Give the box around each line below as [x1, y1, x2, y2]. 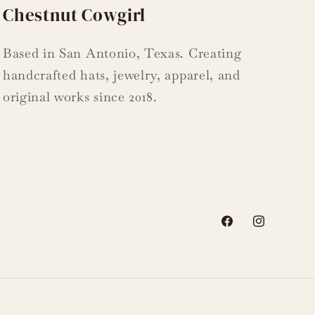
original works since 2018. [2, 88, 157, 105]
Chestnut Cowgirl [2, 2, 146, 27]
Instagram [250, 222, 307, 238]
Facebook [219, 222, 271, 238]
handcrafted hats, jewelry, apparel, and [2, 66, 240, 83]
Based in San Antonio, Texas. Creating [2, 44, 242, 61]
